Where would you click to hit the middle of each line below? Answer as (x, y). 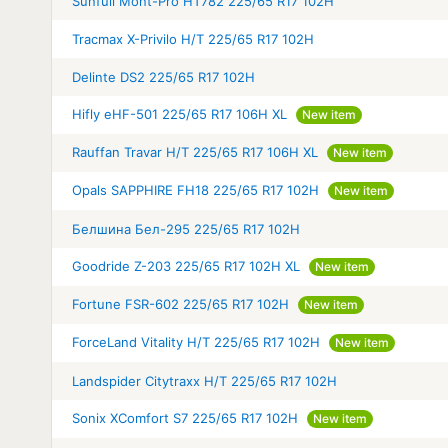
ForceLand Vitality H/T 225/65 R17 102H (196, 341)
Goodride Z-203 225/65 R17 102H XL (186, 265)
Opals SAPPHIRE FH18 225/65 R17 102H (195, 189)
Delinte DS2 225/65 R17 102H (163, 76)
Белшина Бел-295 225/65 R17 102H (186, 228)
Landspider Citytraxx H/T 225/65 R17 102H (204, 380)
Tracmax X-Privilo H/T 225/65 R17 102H (193, 38)
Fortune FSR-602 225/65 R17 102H (180, 303)
